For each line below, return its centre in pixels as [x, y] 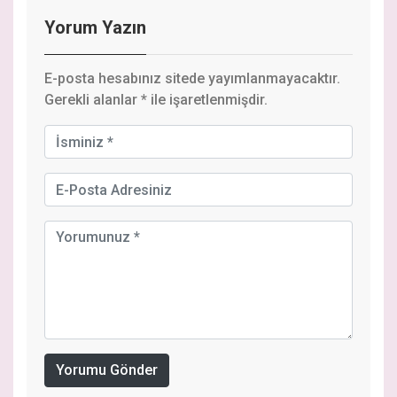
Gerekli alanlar [93, 100]
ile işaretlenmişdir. [207, 100]
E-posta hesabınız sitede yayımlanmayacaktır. [192, 79]
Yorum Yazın [95, 28]
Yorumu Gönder [107, 370]
